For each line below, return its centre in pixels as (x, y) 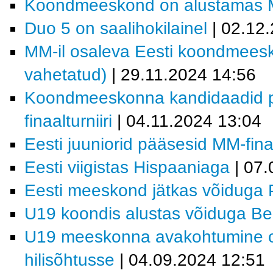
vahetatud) (66, 75)
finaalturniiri (68, 121)
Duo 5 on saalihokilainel (116, 28)
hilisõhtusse (69, 260)
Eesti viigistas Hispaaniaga (127, 167)
